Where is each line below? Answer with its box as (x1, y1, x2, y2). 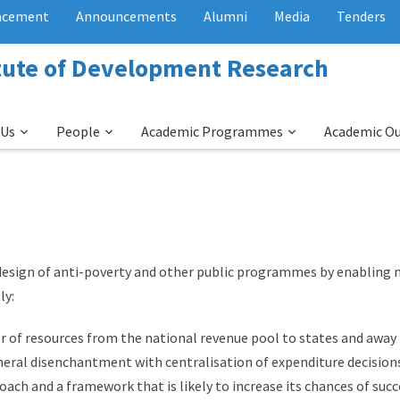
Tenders (337, 7, 386, 25)
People (56, 122, 100, 140)
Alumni (204, 7, 247, 25)
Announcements (76, 7, 177, 25)
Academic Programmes (141, 122, 283, 140)
